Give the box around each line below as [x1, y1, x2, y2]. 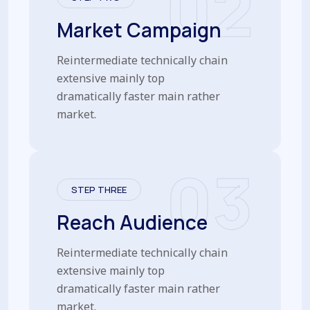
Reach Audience [57, 208, 208, 235]
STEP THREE [71, 183, 127, 196]
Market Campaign [57, 16, 221, 43]
